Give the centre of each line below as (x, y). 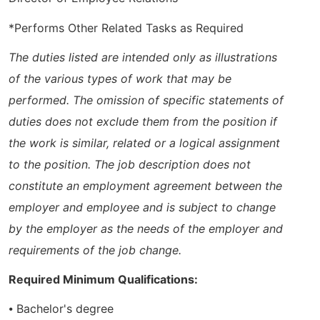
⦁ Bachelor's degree (61, 309)
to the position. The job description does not (130, 164)
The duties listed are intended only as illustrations (143, 57)
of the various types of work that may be (120, 78)
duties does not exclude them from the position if (143, 121)
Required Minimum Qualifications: (103, 279)
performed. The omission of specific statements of (146, 100)
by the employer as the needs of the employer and (146, 228)
